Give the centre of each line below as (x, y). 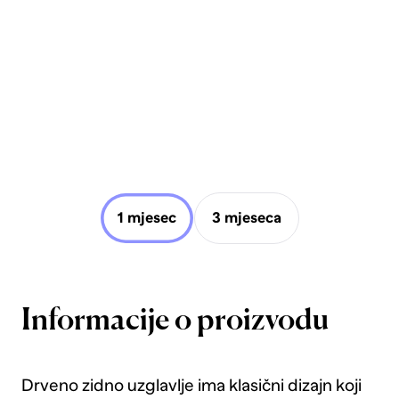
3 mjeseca (247, 218)
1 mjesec (147, 218)
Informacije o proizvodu (175, 321)
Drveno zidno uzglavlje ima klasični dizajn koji (191, 386)
